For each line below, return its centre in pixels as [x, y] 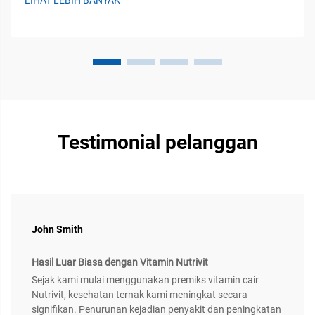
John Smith [57, 230]
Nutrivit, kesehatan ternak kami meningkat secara [140, 295]
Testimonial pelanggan [157, 143]
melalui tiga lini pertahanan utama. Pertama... [124, 8]
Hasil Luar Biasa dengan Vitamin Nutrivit [120, 263]
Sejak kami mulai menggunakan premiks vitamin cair [145, 280]
